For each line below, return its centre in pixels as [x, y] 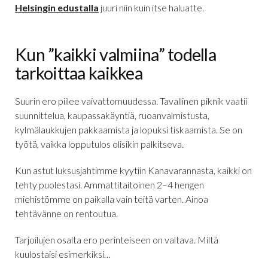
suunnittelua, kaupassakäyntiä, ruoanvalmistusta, [112, 115]
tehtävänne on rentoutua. [66, 214]
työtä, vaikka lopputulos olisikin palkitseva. [99, 144]
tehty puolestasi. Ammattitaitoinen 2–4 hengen [109, 185]
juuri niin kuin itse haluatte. [151, 8]
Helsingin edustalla [57, 8]
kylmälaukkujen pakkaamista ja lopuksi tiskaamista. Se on [129, 130]
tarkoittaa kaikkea [79, 73]
